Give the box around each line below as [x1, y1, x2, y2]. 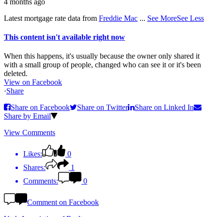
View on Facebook [4, 78, 62, 87]
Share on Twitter [77, 103, 128, 112]
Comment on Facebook [27, 198, 99, 207]
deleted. [4, 69, 28, 78]
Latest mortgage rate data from [4, 14, 99, 22]
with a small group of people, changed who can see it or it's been [4, 61, 201, 69]
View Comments [4, 128, 55, 137]
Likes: [23, 150, 42, 158]
